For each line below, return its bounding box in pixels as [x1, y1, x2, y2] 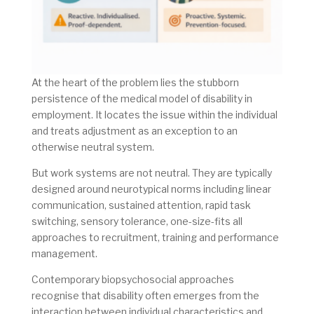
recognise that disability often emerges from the [31, 289, 259, 302]
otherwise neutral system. [31, 141, 154, 153]
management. [31, 247, 97, 260]
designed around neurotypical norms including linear [31, 183, 271, 196]
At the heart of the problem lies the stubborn [31, 76, 239, 89]
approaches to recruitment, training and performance [31, 231, 279, 244]
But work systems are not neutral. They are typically [31, 167, 272, 179]
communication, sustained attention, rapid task [31, 199, 251, 212]
